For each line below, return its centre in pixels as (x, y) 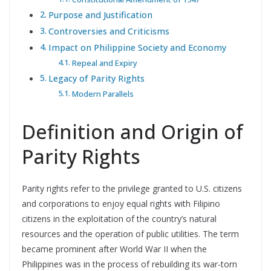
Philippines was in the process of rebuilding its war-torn (129, 264)
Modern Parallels (103, 93)
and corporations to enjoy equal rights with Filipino (121, 203)
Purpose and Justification (100, 15)
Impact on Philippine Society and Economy (137, 47)
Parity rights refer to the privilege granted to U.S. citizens (132, 188)
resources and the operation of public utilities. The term (130, 233)
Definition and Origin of (132, 131)
